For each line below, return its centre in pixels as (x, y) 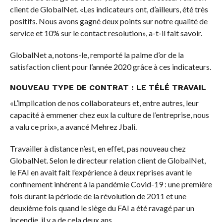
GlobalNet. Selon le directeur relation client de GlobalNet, (108, 160)
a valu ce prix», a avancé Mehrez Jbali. (73, 126)
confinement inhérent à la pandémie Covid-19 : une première (111, 184)
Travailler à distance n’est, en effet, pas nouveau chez (98, 148)
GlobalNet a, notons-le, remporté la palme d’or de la (97, 55)
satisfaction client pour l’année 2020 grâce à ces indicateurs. (110, 66)
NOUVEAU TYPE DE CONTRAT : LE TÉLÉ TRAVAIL (108, 87)
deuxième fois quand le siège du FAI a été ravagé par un (102, 208)
